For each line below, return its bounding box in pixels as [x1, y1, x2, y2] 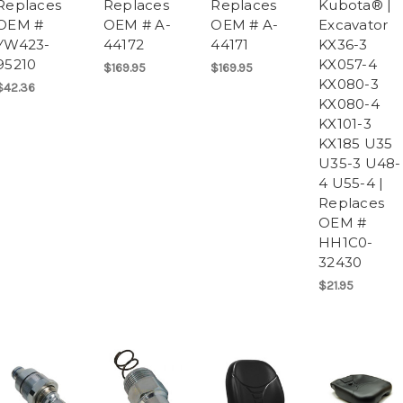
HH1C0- [318, 234, 373, 252]
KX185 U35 [318, 135, 393, 153]
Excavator [318, 16, 389, 34]
